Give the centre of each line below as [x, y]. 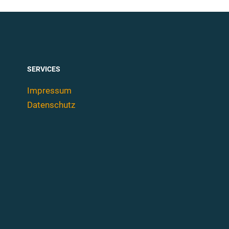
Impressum [49, 90]
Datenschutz [51, 105]
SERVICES [44, 69]
